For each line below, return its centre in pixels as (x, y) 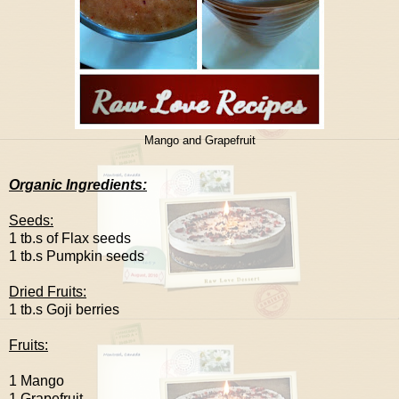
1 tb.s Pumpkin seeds (77, 256)
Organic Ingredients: (78, 184)
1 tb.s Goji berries (64, 309)
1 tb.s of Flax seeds (70, 238)
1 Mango (37, 380)
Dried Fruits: (48, 291)
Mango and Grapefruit (199, 140)
